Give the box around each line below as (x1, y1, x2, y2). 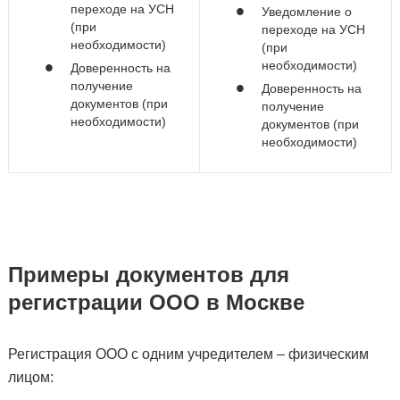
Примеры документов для (7, 262, 289, 287)
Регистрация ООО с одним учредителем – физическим (7, 346, 369, 362)
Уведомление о (261, 4, 352, 19)
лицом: (7, 370, 54, 385)
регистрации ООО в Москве (7, 290, 304, 314)
